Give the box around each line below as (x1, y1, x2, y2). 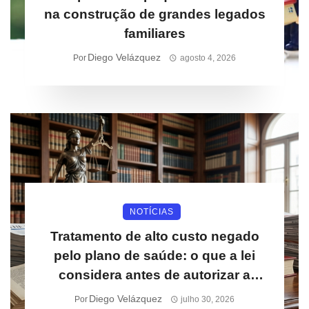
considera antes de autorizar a (59, 268, 250, 282)
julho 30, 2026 (181, 295, 235, 304)
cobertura (123, 287, 186, 301)
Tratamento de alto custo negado (50, 229, 259, 243)
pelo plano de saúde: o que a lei (54, 248, 255, 263)
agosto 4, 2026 (179, 53, 236, 63)
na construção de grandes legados (43, 7, 266, 21)
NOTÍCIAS (130, 207, 174, 217)
